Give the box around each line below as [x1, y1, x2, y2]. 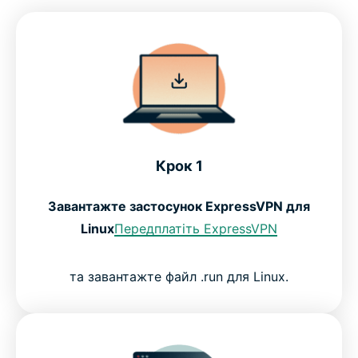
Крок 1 [155, 157, 203, 174]
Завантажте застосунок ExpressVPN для [48, 197, 310, 214]
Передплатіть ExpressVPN [114, 220, 277, 237]
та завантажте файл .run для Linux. [70, 268, 288, 284]
